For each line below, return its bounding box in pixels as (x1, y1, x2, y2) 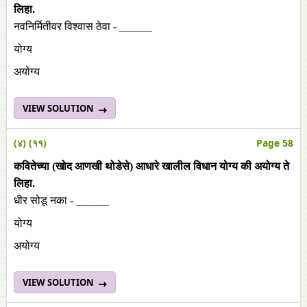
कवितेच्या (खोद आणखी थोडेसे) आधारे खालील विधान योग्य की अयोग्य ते (14, 160, 289, 172)
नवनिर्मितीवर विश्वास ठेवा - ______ (14, 21, 155, 32)
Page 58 (256, 136, 293, 149)
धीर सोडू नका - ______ (14, 195, 112, 206)
